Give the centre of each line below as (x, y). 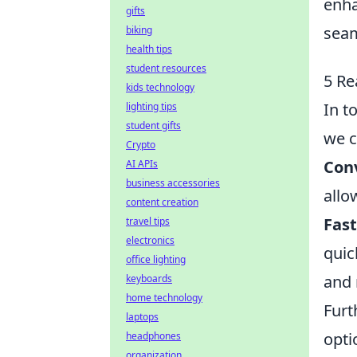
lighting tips (151, 106)
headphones (153, 336)
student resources (166, 68)
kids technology (160, 87)
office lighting (156, 259)
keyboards (149, 279)
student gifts (153, 126)
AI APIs (142, 164)
